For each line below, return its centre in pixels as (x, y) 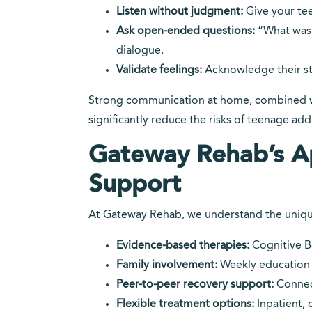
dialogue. (140, 51)
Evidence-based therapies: (183, 246)
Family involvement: (167, 265)
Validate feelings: (159, 70)
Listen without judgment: (180, 12)
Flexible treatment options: (185, 304)
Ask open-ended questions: (186, 31)
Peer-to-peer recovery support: (195, 285)
